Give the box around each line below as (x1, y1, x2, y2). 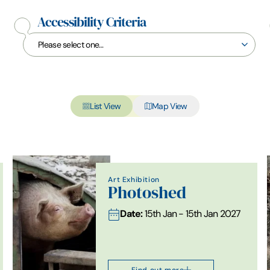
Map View (152, 100, 187, 111)
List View (90, 100, 121, 111)
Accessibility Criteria (37, 14, 146, 30)
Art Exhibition (108, 174, 160, 184)
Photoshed (108, 182, 187, 202)
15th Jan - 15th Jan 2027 (142, 207, 241, 219)
